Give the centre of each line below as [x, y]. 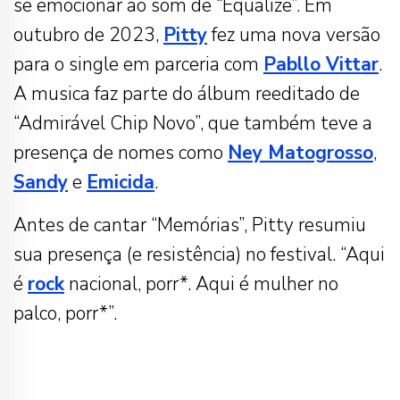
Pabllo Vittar [321, 64]
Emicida [121, 182]
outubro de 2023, [88, 34]
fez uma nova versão [294, 34]
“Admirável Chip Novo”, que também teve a [193, 123]
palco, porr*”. [65, 313]
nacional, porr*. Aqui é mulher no [201, 283]
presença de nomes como [121, 152]
